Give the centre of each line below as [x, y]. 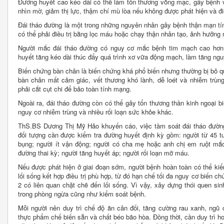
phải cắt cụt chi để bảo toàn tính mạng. [75, 88]
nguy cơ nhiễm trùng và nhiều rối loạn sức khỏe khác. [96, 111]
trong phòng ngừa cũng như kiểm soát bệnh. [82, 193]
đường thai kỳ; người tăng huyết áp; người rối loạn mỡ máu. [104, 152]
